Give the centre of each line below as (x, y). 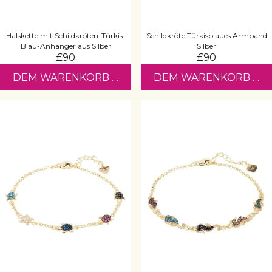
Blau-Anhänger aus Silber (66, 46)
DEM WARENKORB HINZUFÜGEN (97, 77)
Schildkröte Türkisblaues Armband (206, 35)
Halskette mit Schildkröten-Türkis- (66, 35)
